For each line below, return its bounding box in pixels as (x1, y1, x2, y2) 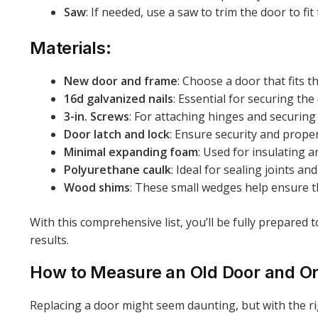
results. (30, 231, 69, 248)
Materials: (30, 37, 111, 58)
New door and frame (64, 72, 177, 89)
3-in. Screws (64, 108, 129, 124)
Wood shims (64, 179, 130, 195)
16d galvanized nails (64, 90, 173, 106)
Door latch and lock (64, 126, 170, 142)
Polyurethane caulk (64, 161, 171, 177)
